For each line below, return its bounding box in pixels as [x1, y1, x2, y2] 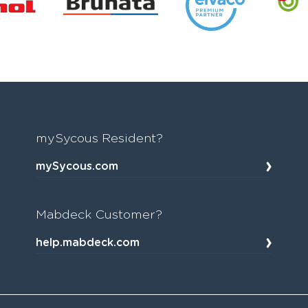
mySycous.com [36, 161, 119, 172]
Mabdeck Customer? [36, 209, 163, 221]
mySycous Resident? [36, 133, 164, 145]
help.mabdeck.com [36, 237, 140, 248]
